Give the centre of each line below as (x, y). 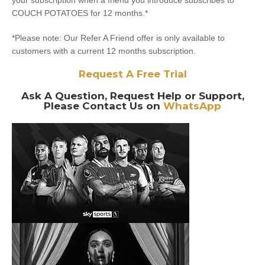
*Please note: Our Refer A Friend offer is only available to (118, 38)
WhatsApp (192, 106)
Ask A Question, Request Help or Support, (132, 96)
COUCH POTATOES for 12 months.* (80, 13)
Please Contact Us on (104, 106)
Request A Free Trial (132, 74)
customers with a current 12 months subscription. (104, 51)
